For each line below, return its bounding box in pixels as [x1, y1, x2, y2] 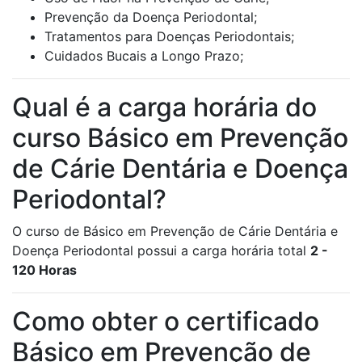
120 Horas [12, 262, 77, 279]
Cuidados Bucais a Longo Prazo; [44, 48, 243, 65]
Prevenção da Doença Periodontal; [44, 9, 257, 26]
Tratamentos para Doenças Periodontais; [44, 28, 294, 45]
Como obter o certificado [12, 305, 319, 338]
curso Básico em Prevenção [12, 122, 348, 154]
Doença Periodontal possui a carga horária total [12, 242, 310, 259]
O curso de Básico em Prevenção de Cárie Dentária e [12, 223, 338, 240]
